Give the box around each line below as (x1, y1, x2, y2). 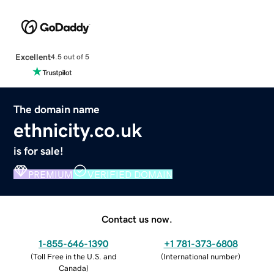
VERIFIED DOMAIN (87, 169, 173, 179)
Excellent (15, 52, 51, 61)
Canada (58, 264, 86, 272)
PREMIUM (28, 169, 73, 179)
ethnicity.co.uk (13, 120, 143, 140)
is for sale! (13, 145, 64, 157)
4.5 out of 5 (50, 53, 89, 61)
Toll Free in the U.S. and (32, 252, 117, 261)
